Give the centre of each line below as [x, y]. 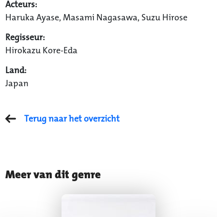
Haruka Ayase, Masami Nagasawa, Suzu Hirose [96, 17]
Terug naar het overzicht [72, 118]
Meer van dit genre [53, 174]
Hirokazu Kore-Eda [41, 50]
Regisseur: [25, 37]
